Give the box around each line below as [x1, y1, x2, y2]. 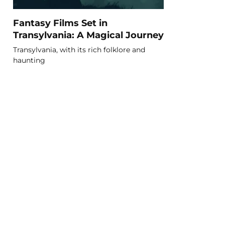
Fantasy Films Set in [13, 17, 107, 28]
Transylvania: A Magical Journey [13, 29, 164, 40]
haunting [13, 55, 45, 65]
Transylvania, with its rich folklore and [13, 45, 145, 54]
